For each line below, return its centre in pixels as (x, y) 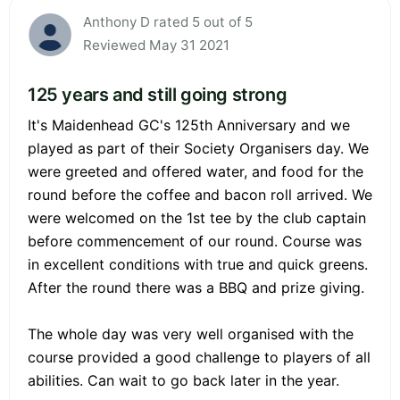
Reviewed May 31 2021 (156, 45)
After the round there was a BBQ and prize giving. (196, 287)
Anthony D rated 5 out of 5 (168, 21)
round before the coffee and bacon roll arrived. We (200, 194)
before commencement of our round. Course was (195, 241)
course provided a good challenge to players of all (199, 357)
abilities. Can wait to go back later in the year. (183, 380)
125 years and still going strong (158, 94)
